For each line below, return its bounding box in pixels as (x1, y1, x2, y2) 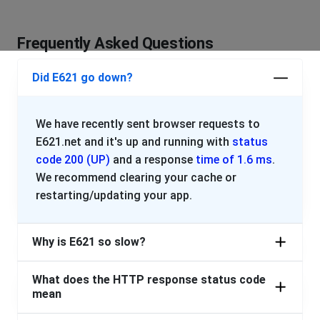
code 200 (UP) (36, 153, 110, 167)
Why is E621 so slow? (32, 235, 146, 249)
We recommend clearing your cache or (36, 171, 236, 185)
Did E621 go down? (32, 71, 133, 85)
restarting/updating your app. (36, 189, 192, 203)
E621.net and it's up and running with (36, 135, 232, 149)
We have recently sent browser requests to (36, 117, 260, 131)
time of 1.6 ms (196, 153, 272, 167)
